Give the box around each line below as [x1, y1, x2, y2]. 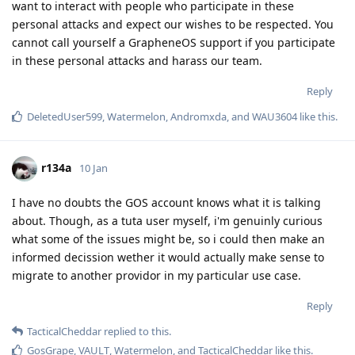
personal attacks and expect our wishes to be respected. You [12, 17, 334, 32]
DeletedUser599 [27, 109, 102, 124]
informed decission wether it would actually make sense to [12, 250, 324, 265]
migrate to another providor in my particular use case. [12, 268, 301, 284]
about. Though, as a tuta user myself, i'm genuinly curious [12, 213, 323, 229]
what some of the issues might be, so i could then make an [12, 231, 325, 247]
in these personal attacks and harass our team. [12, 53, 262, 69]
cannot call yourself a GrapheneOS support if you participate [12, 35, 335, 51]
